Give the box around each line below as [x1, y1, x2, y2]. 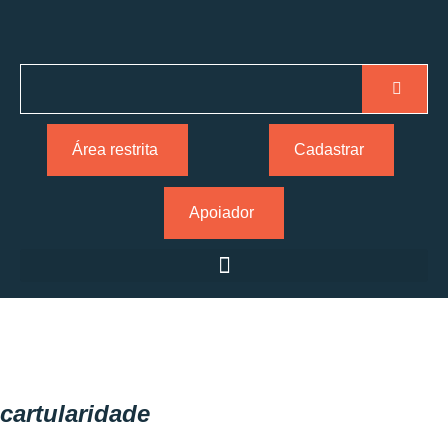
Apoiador [189, 204, 254, 221]
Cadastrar [293, 141, 364, 158]
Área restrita [71, 141, 158, 158]
